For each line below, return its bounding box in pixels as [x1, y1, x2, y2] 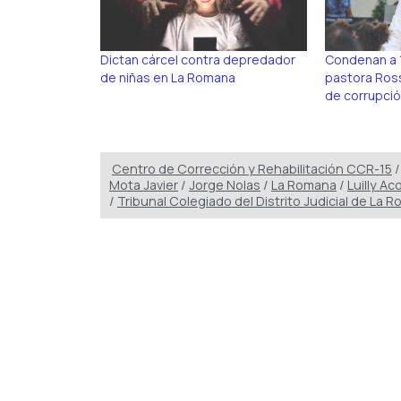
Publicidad [91, 351, 139, 365]
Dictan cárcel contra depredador [100, 50, 295, 68]
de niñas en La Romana [100, 68, 235, 86]
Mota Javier [109, 176, 178, 194]
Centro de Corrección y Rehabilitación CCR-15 [112, 160, 392, 178]
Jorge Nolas [189, 176, 260, 194]
